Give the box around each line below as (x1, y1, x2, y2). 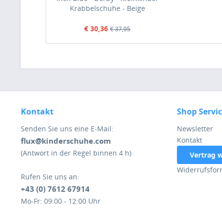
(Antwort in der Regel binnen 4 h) (21, 148, 131, 158)
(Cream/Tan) (87, 13, 128, 23)
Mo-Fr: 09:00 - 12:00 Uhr (21, 196, 101, 206)
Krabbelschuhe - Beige (69, 3, 145, 13)
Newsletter (177, 123, 213, 133)
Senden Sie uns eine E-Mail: (21, 123, 113, 133)
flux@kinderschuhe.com (21, 135, 111, 146)
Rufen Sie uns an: (21, 171, 79, 181)
